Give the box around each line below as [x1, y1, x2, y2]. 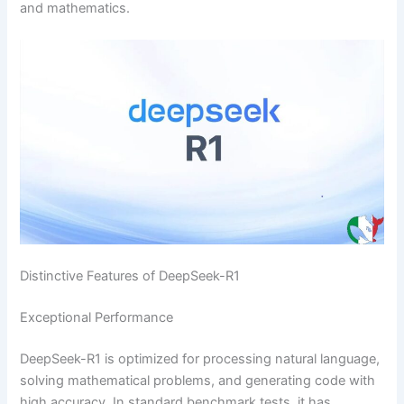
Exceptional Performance [20, 309, 174, 326]
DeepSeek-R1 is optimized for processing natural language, [20, 351, 381, 368]
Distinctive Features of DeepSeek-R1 [20, 268, 241, 285]
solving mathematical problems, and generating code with [20, 372, 376, 390]
